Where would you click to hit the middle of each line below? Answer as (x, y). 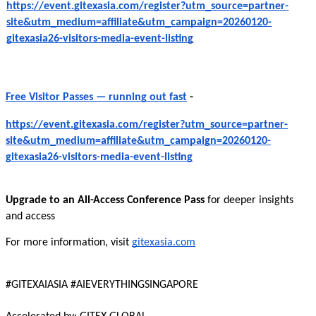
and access (30, 217)
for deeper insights (250, 200)
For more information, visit (69, 243)
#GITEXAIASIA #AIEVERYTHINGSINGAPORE (102, 285)
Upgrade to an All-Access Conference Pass (107, 200)
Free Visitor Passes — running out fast (96, 97)
